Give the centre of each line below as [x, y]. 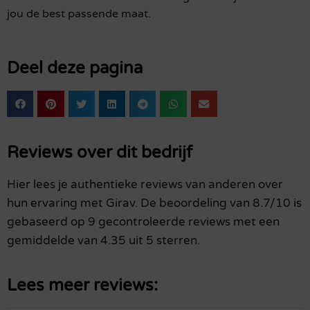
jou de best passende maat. [79, 13]
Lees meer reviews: [82, 286]
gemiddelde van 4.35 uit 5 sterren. [103, 241]
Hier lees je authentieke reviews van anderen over [145, 185]
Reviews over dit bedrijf [100, 153]
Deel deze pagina [75, 69]
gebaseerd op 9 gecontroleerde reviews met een [143, 222]
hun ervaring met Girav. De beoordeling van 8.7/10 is [154, 203]
